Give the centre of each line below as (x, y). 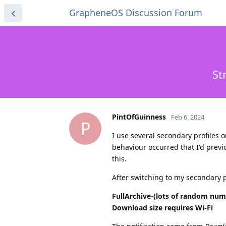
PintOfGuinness (139, 117)
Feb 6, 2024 (188, 117)
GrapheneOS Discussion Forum (136, 13)
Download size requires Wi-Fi (162, 207)
